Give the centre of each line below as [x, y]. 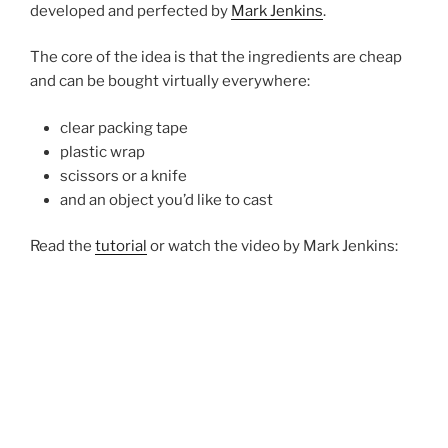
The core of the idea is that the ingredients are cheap [216, 57]
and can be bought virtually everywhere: [170, 81]
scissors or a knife [123, 175]
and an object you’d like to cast [166, 199]
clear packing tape [124, 127]
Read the [62, 246]
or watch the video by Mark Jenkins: [272, 246]
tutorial [121, 246]
